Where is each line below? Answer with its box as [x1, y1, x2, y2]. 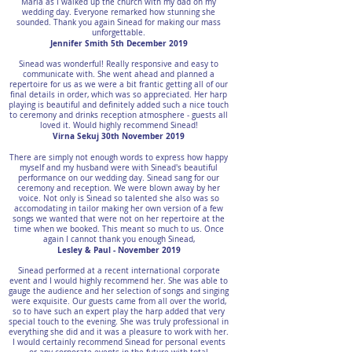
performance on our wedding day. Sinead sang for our [18, 173, 219, 183]
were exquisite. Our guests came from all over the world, [11, 296, 226, 306]
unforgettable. [92, 27, 145, 38]
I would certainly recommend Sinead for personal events [12, 337, 225, 347]
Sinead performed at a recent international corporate [17, 266, 220, 276]
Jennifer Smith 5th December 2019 [49, 38, 188, 49]
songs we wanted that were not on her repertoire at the [13, 214, 225, 224]
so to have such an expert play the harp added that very [13, 306, 225, 317]
